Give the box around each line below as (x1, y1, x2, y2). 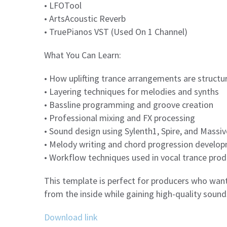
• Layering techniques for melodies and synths (44, 86, 219, 97)
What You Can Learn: (44, 49, 121, 61)
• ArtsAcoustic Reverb (44, 13, 126, 24)
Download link (44, 211, 98, 223)
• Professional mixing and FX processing (44, 112, 195, 124)
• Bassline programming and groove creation (44, 99, 213, 110)
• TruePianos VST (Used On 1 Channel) (44, 26, 187, 37)
